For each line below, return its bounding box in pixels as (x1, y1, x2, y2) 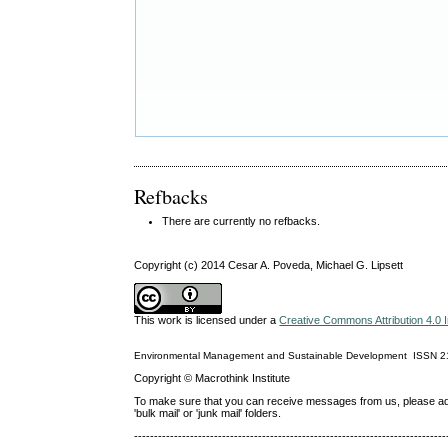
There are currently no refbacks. (162, 215, 321, 228)
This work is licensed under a (134, 314, 280, 327)
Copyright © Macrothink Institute (134, 371, 291, 384)
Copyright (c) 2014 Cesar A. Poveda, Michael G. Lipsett (134, 259, 404, 272)
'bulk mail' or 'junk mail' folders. (134, 407, 282, 420)
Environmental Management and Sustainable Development (134, 349, 408, 361)
